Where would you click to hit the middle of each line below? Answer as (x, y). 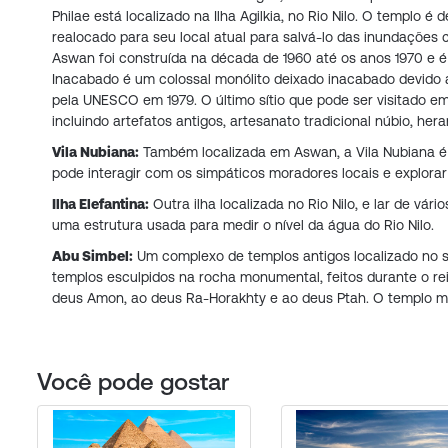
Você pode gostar (133, 382)
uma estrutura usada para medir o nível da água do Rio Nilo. (243, 225)
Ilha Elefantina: (100, 204)
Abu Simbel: (92, 256)
